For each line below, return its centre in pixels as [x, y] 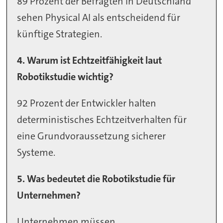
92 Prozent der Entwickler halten [87, 103]
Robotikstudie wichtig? [65, 77]
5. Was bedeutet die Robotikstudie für [96, 178]
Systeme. [36, 153]
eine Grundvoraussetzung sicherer [92, 136]
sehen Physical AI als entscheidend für [99, 18]
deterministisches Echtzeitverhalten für [102, 120]
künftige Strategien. [60, 34]
